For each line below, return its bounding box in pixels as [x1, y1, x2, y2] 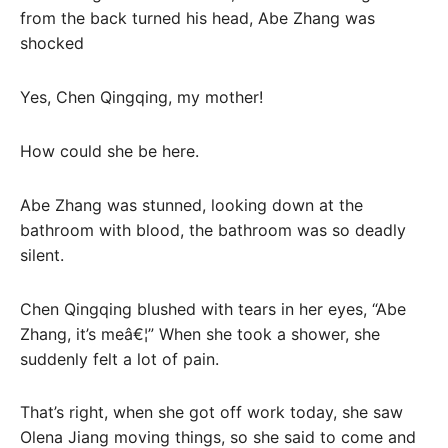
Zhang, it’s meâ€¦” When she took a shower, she [20, 323, 380, 344]
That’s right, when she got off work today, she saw [20, 402, 403, 423]
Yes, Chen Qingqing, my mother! [20, 87, 263, 108]
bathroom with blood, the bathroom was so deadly [20, 219, 406, 240]
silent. [20, 244, 64, 265]
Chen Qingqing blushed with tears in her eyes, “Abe [20, 298, 406, 319]
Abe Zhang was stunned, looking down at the [20, 194, 363, 215]
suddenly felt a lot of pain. [20, 348, 219, 369]
